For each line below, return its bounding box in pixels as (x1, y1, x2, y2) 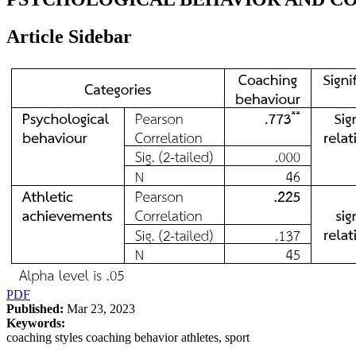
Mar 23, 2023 (64, 301, 135, 315)
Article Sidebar (6, 25, 132, 47)
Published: (6, 301, 64, 315)
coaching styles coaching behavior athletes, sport (6, 330, 250, 344)
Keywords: (6, 315, 65, 330)
